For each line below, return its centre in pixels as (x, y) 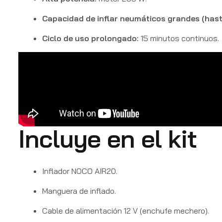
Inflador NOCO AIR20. (80, 171)
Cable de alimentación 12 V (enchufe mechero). (126, 210)
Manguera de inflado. (79, 191)
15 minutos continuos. (179, 38)
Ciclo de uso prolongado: (90, 38)
